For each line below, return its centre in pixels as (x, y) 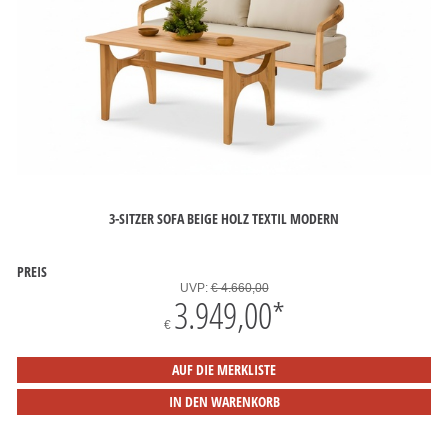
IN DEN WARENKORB (224, 401)
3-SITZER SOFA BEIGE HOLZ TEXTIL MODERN (224, 218)
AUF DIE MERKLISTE (224, 369)
